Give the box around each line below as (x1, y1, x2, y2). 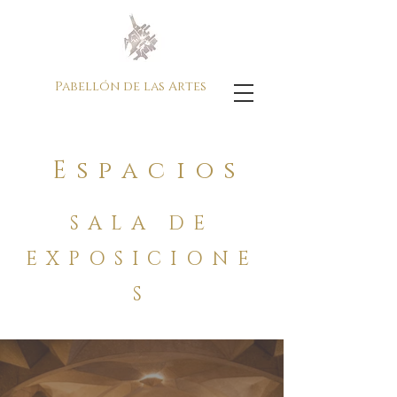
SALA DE (70, 211, 214, 237)
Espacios (51, 155, 246, 187)
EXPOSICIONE (26, 246, 258, 272)
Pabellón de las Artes (55, 78, 206, 95)
